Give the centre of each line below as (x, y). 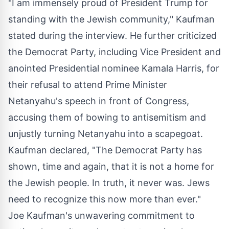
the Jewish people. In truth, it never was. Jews (109, 182)
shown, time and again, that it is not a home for (111, 166)
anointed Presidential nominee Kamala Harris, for (114, 68)
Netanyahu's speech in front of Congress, (99, 101)
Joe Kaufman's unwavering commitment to (101, 215)
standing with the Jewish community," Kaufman (111, 19)
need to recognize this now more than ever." (105, 199)
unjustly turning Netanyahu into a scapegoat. (106, 133)
